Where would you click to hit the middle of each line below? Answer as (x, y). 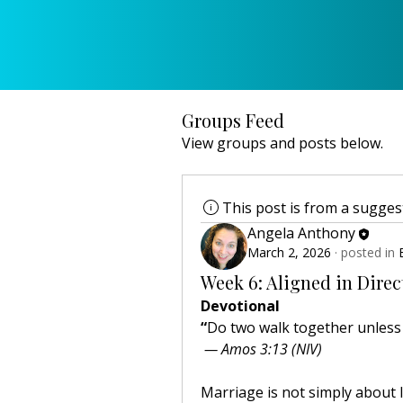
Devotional (240, 306)
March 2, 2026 (289, 252)
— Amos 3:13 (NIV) (261, 349)
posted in (368, 252)
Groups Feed (233, 120)
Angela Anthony (301, 233)
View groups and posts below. (282, 143)
